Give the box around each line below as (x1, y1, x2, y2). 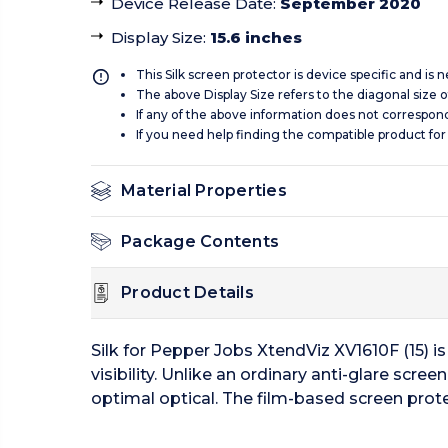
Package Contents (121, 232, 279, 252)
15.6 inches (210, 28, 302, 48)
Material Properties (121, 181, 287, 201)
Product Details (121, 283, 254, 303)
